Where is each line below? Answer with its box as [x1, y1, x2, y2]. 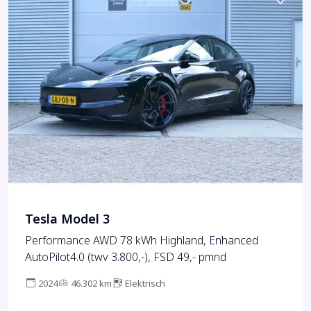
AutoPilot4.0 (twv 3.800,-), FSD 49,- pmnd [25, 249, 226, 266]
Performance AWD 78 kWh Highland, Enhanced [25, 233, 258, 249]
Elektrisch [125, 277, 165, 291]
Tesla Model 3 [25, 210, 110, 229]
